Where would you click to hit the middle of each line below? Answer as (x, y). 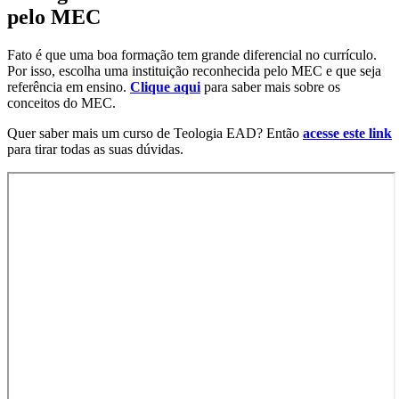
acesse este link (347, 133)
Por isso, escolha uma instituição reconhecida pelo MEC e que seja (194, 70)
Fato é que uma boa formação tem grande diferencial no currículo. (192, 54)
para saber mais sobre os (270, 86)
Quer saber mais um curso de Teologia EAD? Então (155, 133)
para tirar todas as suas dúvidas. (95, 149)
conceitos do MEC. (61, 102)
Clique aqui (165, 86)
